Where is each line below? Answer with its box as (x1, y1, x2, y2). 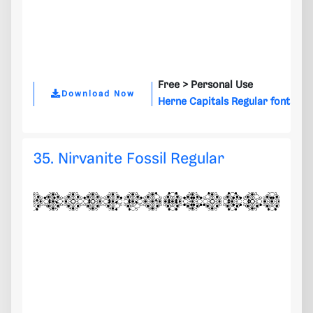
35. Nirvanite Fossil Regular (34, 151, 224, 168)
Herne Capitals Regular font (158, 96, 290, 108)
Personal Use (191, 80, 253, 92)
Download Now (61, 89, 135, 99)
